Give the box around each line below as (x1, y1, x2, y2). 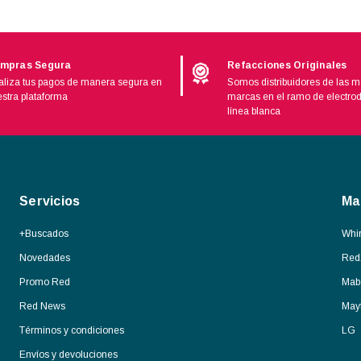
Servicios (19, 193, 81, 208)
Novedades (19, 251, 70, 263)
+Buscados (19, 227, 68, 239)
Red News (19, 300, 65, 312)
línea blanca (227, 105, 280, 117)
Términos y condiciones (19, 324, 124, 336)
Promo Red (19, 276, 70, 288)
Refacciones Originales (227, 59, 347, 71)
